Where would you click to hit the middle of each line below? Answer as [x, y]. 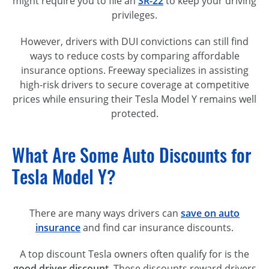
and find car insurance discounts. [157, 227]
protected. [134, 113]
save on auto [210, 213]
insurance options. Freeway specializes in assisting [134, 70]
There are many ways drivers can [105, 213]
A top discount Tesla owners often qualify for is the [134, 254]
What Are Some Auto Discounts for [131, 155]
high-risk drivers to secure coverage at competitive [134, 84]
